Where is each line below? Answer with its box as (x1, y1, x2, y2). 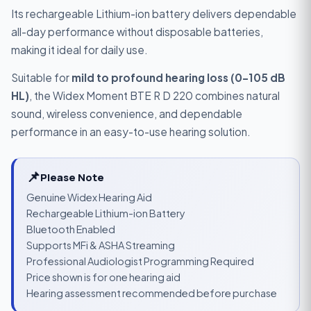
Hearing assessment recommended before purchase (26, 287, 278, 300)
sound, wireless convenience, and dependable (11, 107, 242, 120)
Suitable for (11, 71, 72, 84)
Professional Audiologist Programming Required (26, 255, 255, 268)
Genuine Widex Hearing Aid (26, 191, 153, 204)
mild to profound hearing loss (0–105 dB (72, 71, 285, 84)
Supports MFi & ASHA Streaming (26, 239, 176, 252)
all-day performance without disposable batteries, (11, 25, 263, 39)
